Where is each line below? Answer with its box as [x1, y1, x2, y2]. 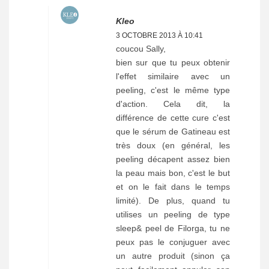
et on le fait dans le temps [116, 182, 230, 192]
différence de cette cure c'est [116, 113, 230, 123]
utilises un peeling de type [116, 210, 230, 220]
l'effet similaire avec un [116, 71, 230, 82]
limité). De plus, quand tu [116, 196, 230, 206]
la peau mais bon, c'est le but [116, 168, 230, 178]
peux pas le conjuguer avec [116, 237, 230, 247]
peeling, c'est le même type [116, 85, 230, 95]
